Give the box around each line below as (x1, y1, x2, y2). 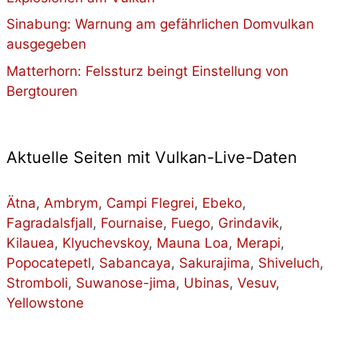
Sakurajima (178, 254, 250, 271)
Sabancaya (98, 254, 171, 271)
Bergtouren (6, 82, 78, 99)
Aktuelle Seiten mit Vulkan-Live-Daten (6, 147, 297, 167)
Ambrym (43, 194, 98, 211)
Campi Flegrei (105, 194, 194, 211)
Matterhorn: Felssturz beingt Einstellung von (6, 62, 288, 79)
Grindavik (217, 214, 279, 231)
